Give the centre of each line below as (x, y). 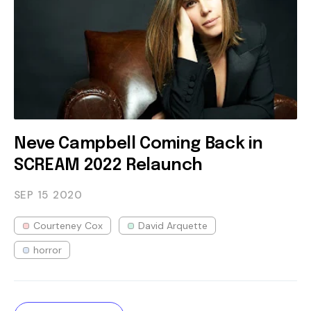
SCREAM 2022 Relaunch (109, 165)
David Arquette (173, 225)
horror (48, 250)
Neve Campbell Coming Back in (138, 144)
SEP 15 (31, 195)
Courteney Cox (68, 225)
